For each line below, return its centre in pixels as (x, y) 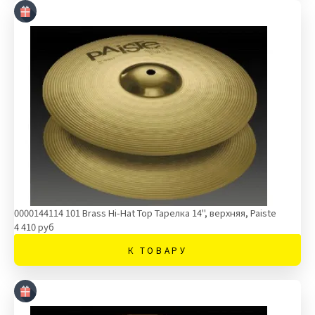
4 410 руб (34, 227)
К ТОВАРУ (157, 250)
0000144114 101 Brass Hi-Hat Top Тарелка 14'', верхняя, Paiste (145, 213)
